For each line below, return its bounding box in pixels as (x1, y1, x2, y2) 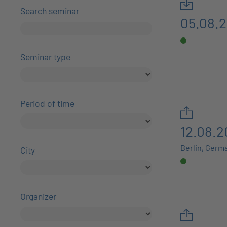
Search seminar (20, 5, 80, 16)
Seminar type (20, 51, 71, 62)
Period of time (20, 97, 75, 109)
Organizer (20, 191, 57, 202)
